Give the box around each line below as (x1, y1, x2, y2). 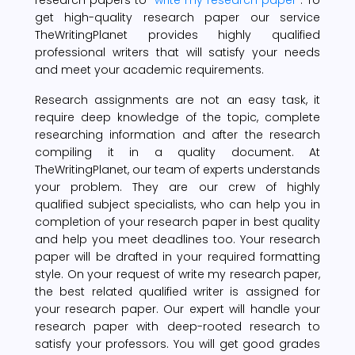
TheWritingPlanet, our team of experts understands (35, 161, 320, 177)
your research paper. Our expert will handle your (35, 300, 320, 317)
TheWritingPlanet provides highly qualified (35, 26, 320, 43)
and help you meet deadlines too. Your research (35, 231, 320, 247)
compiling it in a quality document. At (35, 143, 320, 160)
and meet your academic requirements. (35, 61, 264, 78)
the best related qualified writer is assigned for (35, 283, 320, 300)
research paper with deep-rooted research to (35, 318, 320, 334)
